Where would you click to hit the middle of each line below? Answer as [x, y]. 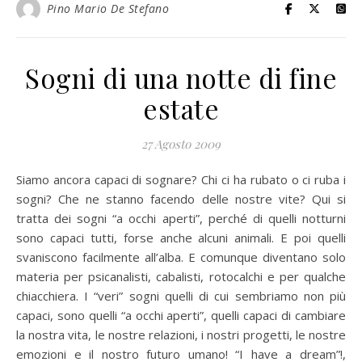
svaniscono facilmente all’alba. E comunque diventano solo [181, 257]
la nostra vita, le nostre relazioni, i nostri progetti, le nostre [181, 335]
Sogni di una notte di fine [181, 78]
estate [181, 108]
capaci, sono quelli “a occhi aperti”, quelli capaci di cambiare [181, 315]
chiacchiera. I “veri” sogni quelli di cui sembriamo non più [181, 296]
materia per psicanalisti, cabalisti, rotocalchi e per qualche [181, 276]
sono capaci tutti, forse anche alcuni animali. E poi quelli [181, 238]
